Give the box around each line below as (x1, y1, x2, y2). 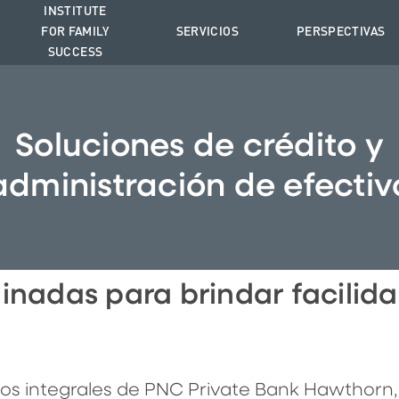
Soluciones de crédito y (15, 131, 384, 164)
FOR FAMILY (41, 22, 110, 43)
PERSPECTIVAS (296, 22, 386, 43)
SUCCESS (47, 43, 103, 63)
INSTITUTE (44, 2, 107, 22)
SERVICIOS (175, 22, 239, 43)
